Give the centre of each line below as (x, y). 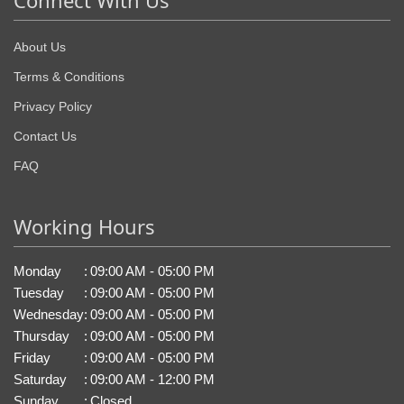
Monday (37, 271)
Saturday (40, 380)
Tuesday (39, 293)
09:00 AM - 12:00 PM (152, 380)
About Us (40, 47)
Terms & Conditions (69, 77)
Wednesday (49, 315)
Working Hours (84, 227)
